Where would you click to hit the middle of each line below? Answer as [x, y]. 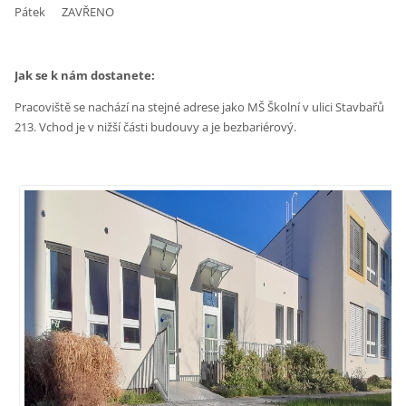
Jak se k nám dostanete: [85, 76]
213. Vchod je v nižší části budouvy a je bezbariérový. [156, 127]
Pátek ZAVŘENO [65, 12]
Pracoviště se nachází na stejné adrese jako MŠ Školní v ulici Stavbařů [200, 107]
